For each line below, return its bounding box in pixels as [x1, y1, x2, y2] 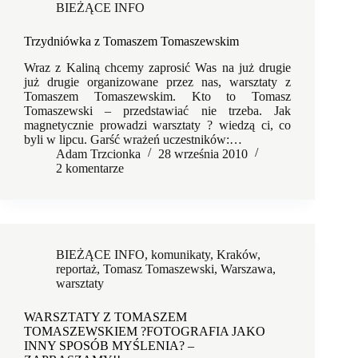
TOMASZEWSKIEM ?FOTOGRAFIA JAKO [24, 324, 265, 338]
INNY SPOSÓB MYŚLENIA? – [24, 338, 194, 352]
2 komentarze [56, 161, 124, 175]
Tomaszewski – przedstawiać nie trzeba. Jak [24, 103, 292, 117]
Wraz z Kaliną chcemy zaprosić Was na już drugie [24, 60, 292, 74]
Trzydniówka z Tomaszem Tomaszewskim [24, 34, 239, 48]
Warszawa [221, 261, 272, 276]
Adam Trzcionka [56, 146, 141, 161]
